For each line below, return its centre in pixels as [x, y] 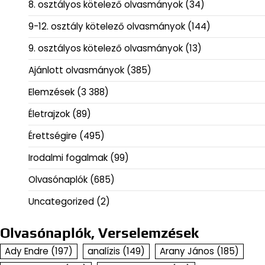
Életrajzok [49, 114]
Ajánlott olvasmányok [76, 70]
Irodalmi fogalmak [68, 158]
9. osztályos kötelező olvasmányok [106, 49]
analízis [104, 251]
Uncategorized [61, 202]
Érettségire [53, 136]
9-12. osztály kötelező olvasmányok [107, 27]
